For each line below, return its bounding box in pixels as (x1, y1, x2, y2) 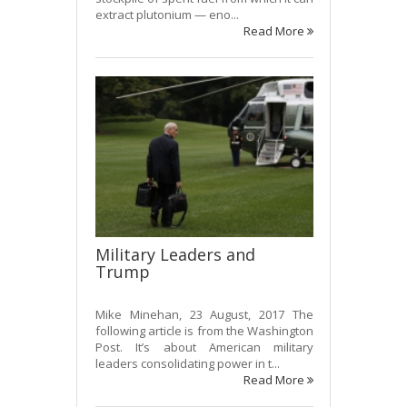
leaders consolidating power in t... (95, 354, 280, 372)
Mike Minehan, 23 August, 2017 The (95, 305, 313, 323)
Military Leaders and (95, 243, 255, 265)
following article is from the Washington (95, 322, 313, 339)
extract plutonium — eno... (95, 6, 239, 24)
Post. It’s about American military (95, 338, 313, 355)
